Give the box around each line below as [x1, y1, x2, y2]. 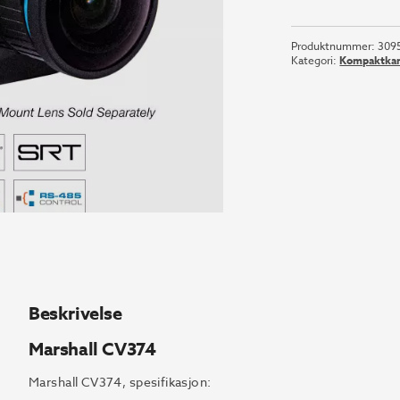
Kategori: [291, 53, 340, 68]
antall [290, 19, 328, 41]
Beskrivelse [29, 301, 122, 325]
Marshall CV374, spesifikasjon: [29, 373, 212, 390]
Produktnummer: [291, 38, 379, 54]
